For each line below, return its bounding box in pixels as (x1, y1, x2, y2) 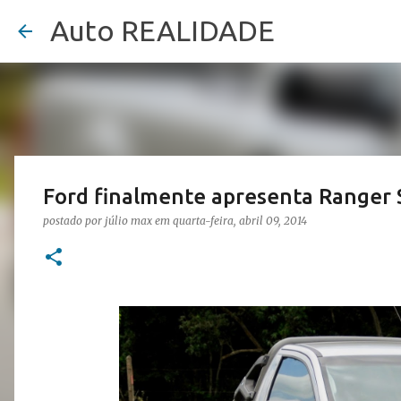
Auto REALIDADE (50, 14, 275, 47)
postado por (43, 214, 105, 227)
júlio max (105, 214, 152, 227)
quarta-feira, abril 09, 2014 (173, 214, 307, 227)
